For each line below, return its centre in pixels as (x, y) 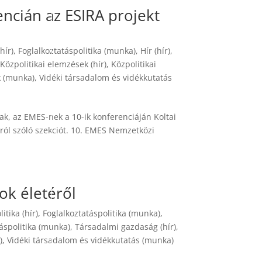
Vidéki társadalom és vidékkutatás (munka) (91, 240)
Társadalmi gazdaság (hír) (126, 227)
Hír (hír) (156, 51)
